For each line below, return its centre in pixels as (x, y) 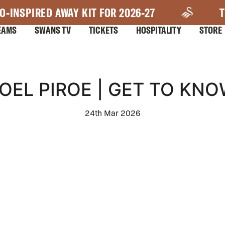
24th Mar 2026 (113, 113)
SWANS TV (53, 30)
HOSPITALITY (159, 30)
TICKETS (103, 30)
